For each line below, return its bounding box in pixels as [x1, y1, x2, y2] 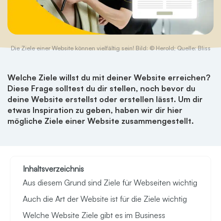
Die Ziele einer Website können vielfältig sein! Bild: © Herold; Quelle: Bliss [10, 44, 211, 52]
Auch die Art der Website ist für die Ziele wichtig [23, 194, 187, 204]
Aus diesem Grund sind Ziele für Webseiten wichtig [23, 178, 197, 188]
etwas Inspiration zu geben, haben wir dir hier [7, 105, 183, 115]
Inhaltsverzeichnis [23, 164, 84, 174]
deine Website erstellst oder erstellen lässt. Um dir [7, 94, 203, 105]
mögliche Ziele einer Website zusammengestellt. [7, 116, 194, 126]
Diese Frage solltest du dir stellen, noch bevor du [7, 83, 195, 94]
